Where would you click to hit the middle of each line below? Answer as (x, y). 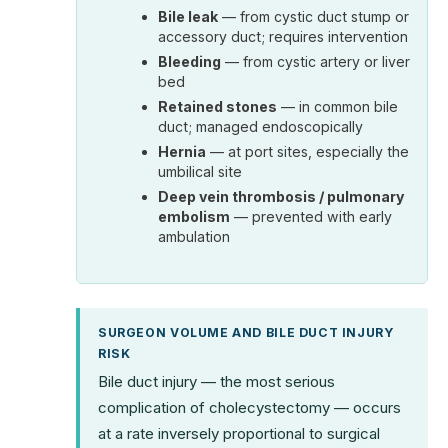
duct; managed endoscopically (261, 126)
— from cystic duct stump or (314, 16)
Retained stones (218, 106)
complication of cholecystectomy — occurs (249, 407)
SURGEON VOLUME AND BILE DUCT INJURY (246, 332)
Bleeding (190, 61)
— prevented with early (311, 216)
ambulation (194, 236)
